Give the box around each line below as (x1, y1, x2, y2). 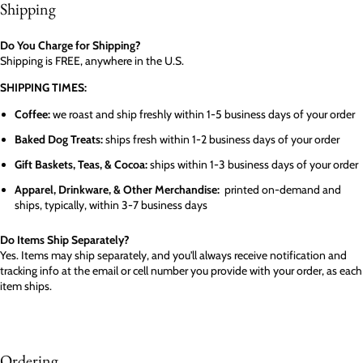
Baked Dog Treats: (15, 132, 103, 147)
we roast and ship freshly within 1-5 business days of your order (53, 107, 355, 122)
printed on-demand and (220, 182, 341, 198)
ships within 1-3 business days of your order (147, 157, 358, 173)
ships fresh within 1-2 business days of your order (103, 132, 340, 147)
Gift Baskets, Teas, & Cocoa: (15, 157, 147, 173)
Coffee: (15, 107, 53, 122)
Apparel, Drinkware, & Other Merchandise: (15, 182, 220, 198)
